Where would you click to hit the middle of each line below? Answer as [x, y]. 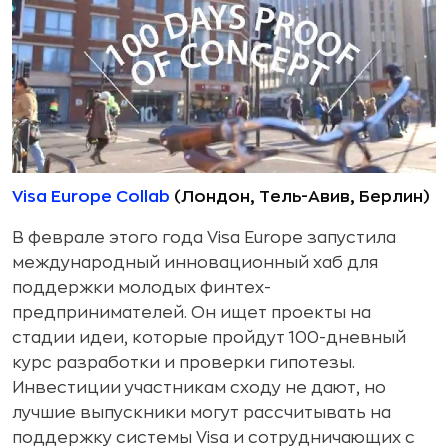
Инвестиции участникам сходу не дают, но [199, 387]
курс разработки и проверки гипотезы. [183, 362]
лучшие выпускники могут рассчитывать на [201, 412]
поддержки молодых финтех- [141, 287]
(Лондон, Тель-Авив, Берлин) [300, 196]
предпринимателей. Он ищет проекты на [191, 312]
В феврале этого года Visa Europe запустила [204, 237]
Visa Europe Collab [91, 196]
